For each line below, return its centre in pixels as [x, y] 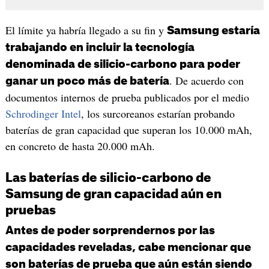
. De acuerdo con [206, 80]
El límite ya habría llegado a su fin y [86, 30]
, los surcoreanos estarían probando [158, 113]
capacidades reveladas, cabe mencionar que [128, 247]
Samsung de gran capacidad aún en [113, 194]
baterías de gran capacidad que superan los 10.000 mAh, [128, 129]
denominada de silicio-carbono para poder [122, 64]
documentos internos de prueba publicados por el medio [127, 97]
